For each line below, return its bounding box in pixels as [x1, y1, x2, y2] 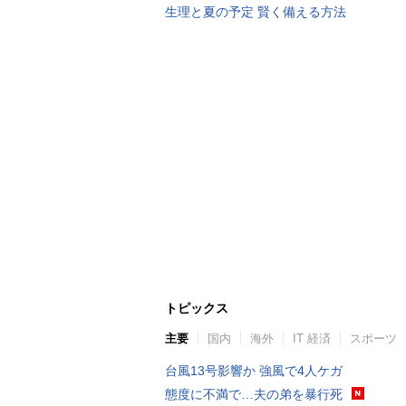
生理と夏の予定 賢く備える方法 [165, 5, 346, 19]
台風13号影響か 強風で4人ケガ [165, 363, 343, 378]
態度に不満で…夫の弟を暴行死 [165, 387, 343, 401]
